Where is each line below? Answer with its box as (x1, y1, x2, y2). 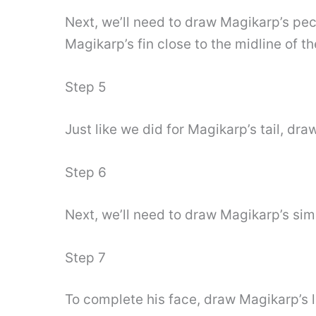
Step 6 (65, 164, 107, 181)
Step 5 (65, 79, 107, 96)
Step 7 (65, 249, 106, 266)
